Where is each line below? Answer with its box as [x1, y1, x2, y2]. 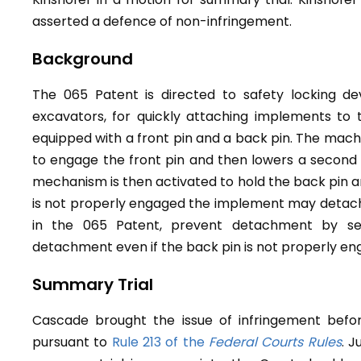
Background [32, 48, 133, 70]
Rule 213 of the [111, 333, 210, 351]
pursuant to [32, 333, 112, 351]
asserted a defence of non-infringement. [32, 12, 292, 31]
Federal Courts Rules [209, 333, 342, 351]
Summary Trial [32, 273, 153, 296]
